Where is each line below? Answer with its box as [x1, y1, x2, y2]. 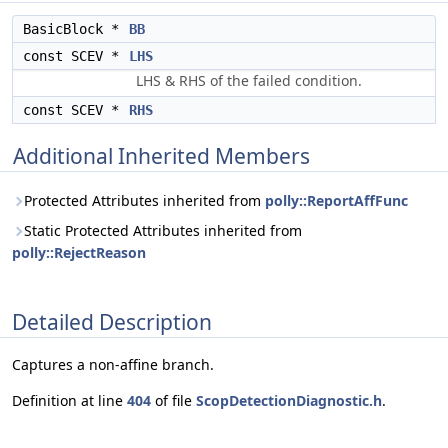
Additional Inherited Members [13, 142, 310, 170]
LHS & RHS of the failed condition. [136, 71, 362, 90]
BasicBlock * [23, 21, 127, 37]
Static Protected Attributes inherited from [24, 221, 302, 240]
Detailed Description [12, 307, 212, 336]
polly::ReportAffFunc [265, 191, 408, 210]
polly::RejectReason [12, 243, 146, 262]
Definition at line [12, 391, 127, 411]
